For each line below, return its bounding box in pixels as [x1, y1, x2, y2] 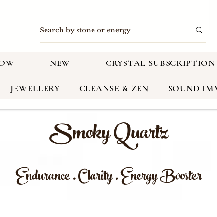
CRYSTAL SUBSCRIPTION [105, 58, 215, 69]
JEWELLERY [10, 83, 61, 94]
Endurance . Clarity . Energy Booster [15, 163, 201, 192]
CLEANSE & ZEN [79, 83, 149, 94]
